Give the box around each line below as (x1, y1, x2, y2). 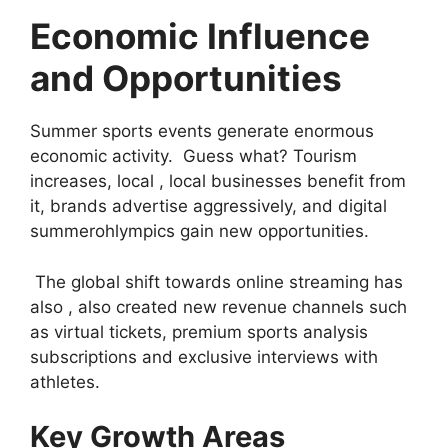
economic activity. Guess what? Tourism (30, 146, 357, 167)
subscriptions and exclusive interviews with (30, 346, 378, 367)
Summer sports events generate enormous (30, 121, 374, 142)
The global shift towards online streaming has (30, 271, 403, 292)
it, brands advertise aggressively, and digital (30, 196, 387, 217)
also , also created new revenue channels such (30, 296, 407, 317)
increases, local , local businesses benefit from (30, 171, 406, 192)
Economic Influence (30, 15, 370, 58)
